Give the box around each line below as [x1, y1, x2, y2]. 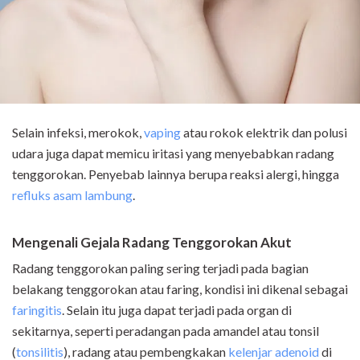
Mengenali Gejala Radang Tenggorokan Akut [12, 234, 292, 252]
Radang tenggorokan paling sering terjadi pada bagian [12, 260, 309, 276]
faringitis [12, 302, 62, 318]
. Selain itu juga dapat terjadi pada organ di [62, 302, 292, 318]
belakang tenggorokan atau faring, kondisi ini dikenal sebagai [12, 281, 348, 297]
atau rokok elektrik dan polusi [181, 125, 347, 141]
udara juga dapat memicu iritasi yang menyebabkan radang [12, 145, 334, 162]
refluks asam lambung [12, 187, 133, 203]
